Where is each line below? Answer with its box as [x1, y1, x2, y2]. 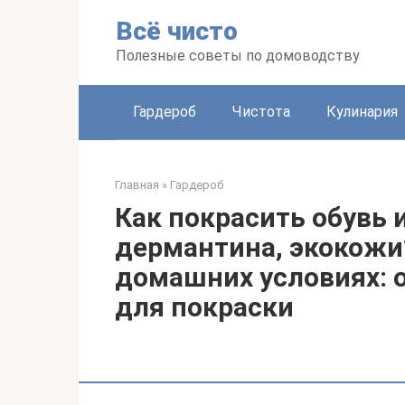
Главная [115, 178, 159, 192]
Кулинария [326, 103, 398, 120]
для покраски [115, 291, 294, 323]
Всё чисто [116, 16, 238, 46]
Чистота [232, 103, 290, 120]
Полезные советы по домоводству [116, 47, 360, 64]
